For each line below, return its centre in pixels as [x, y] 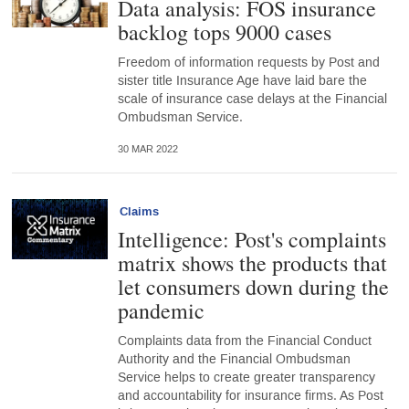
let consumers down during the [253, 287]
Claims [139, 212]
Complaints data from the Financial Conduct [244, 341]
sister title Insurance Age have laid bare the [242, 81]
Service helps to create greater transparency [246, 378]
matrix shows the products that [252, 263]
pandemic [161, 311]
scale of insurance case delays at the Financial [252, 100]
